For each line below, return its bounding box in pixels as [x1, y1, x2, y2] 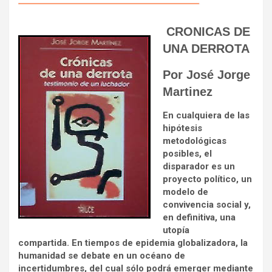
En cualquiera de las [163, 109, 250, 121]
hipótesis [163, 122, 202, 134]
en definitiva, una [163, 211, 236, 223]
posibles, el [163, 148, 212, 159]
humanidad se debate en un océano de [18, 250, 185, 261]
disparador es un [163, 160, 235, 172]
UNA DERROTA [163, 41, 250, 55]
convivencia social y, [163, 199, 251, 210]
